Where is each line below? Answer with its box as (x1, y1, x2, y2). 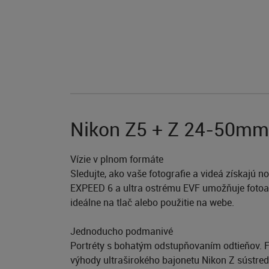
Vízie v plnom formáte (70, 153, 163, 166)
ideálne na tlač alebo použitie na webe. (70, 196, 234, 209)
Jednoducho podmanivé (70, 225, 173, 238)
